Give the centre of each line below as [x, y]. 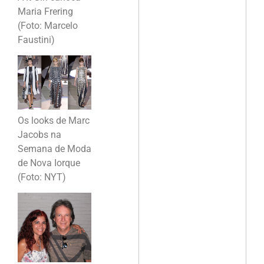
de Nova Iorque [49, 163]
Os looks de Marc [54, 120]
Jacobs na [39, 134]
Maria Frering [45, 11]
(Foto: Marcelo [48, 25]
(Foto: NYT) [42, 177]
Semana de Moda [55, 148]
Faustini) [36, 39]
